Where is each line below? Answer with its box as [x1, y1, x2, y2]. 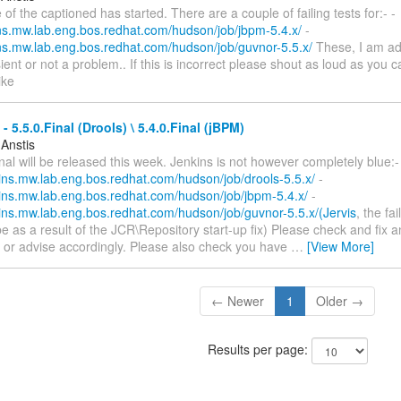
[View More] [307, 236, 374, 255]
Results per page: [207, 339, 311, 358]
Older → [316, 291, 364, 310]
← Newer [211, 291, 265, 310]
